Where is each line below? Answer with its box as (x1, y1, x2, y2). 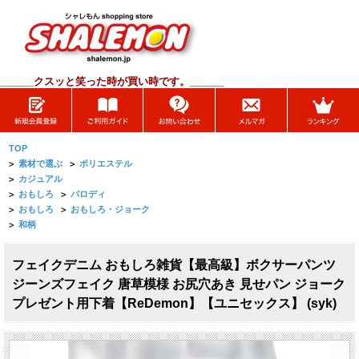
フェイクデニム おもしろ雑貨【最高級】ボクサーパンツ (12, 258, 336, 272)
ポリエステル (79, 159, 133, 168)
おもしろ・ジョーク (71, 204, 151, 214)
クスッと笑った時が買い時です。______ (34, 75, 224, 87)
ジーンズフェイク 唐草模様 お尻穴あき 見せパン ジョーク (12, 277, 345, 292)
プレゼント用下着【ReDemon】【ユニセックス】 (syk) (12, 296, 337, 311)
